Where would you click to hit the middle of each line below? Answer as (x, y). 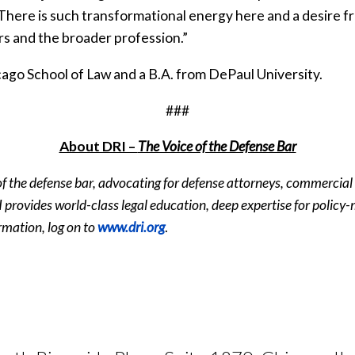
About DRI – (98, 147)
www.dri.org (131, 227)
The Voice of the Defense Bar (217, 147)
